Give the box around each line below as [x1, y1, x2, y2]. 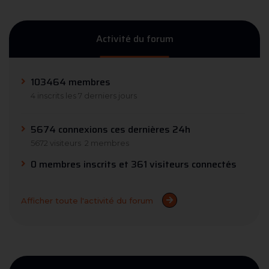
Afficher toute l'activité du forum [21, 195, 153, 205]
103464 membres [31, 74, 110, 90]
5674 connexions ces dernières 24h [31, 122, 190, 138]
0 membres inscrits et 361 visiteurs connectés [31, 157, 237, 172]
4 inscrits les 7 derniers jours [31, 91, 137, 101]
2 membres [85, 138, 129, 148]
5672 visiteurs [31, 138, 81, 148]
